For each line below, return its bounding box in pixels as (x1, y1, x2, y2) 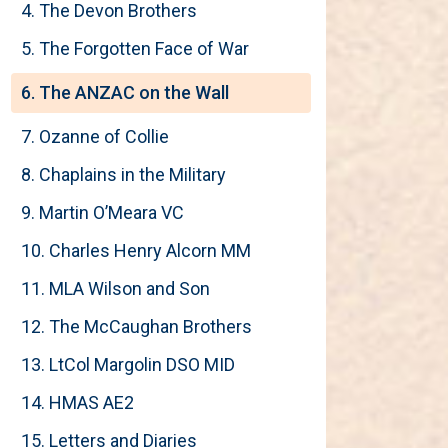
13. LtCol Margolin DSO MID (21, 354, 235, 375)
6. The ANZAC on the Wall (21, 82, 229, 103)
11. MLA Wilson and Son (21, 278, 210, 299)
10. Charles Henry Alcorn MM (21, 240, 251, 261)
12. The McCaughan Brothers (21, 316, 252, 337)
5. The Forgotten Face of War (21, 38, 249, 59)
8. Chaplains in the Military (21, 164, 226, 185)
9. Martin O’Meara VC (21, 202, 184, 223)
